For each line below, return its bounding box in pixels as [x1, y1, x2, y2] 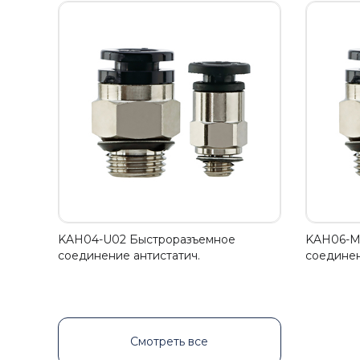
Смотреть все [130, 334, 209, 349]
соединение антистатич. [58, 248, 200, 263]
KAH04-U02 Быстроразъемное [58, 232, 235, 247]
